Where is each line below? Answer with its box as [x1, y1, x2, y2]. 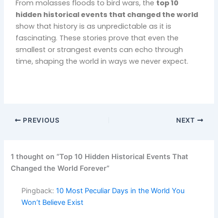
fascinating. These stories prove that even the [16, 33, 179, 43]
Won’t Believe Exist [21, 198, 84, 207]
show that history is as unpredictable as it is [16, 21, 172, 31]
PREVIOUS [21, 116, 60, 124]
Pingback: [21, 186, 56, 195]
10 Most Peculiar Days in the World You [56, 186, 185, 195]
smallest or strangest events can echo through [16, 44, 183, 54]
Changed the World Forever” [11, 163, 110, 173]
